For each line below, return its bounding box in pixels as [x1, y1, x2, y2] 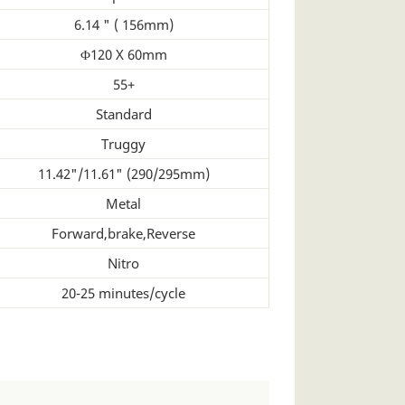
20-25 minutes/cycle [61, 283, 185, 302]
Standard [95, 104, 152, 123]
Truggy [101, 134, 146, 153]
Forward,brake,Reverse [52, 223, 195, 242]
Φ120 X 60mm [80, 44, 167, 63]
